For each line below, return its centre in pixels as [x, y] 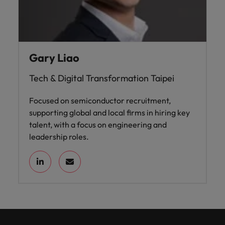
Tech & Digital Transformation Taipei [102, 78]
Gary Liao [54, 58]
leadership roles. [59, 136]
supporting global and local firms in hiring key [109, 112]
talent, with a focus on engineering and [98, 124]
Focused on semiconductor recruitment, [100, 100]
